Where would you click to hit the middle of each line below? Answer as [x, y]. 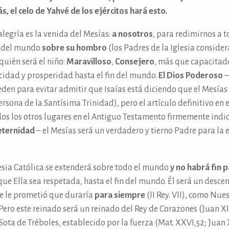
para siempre [120, 195]
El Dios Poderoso [191, 75]
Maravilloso [89, 62]
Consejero [135, 62]
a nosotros [132, 34]
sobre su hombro [74, 48]
